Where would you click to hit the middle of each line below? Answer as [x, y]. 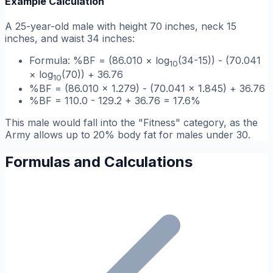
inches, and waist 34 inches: [70, 38]
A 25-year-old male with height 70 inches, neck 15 [121, 26]
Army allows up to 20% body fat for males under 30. [128, 135]
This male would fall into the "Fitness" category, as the [131, 123]
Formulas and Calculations [99, 162]
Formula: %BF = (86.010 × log [99, 60]
